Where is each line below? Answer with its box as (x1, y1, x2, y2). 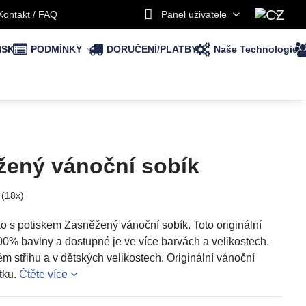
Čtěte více (18, 268, 68, 280)
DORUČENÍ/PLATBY (107, 44, 198, 55)
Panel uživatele (161, 8, 227, 20)
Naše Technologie (214, 44, 298, 55)
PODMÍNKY (30, 44, 82, 55)
